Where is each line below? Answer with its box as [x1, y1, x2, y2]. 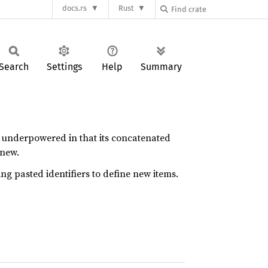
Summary [141, 61, 182, 72]
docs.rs [62, 4, 87, 13]
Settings [46, 61, 82, 72]
